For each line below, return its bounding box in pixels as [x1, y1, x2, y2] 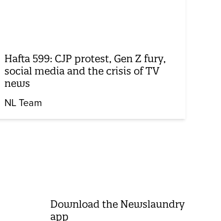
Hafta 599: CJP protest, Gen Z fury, [4, 52, 166, 65]
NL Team [4, 97, 42, 109]
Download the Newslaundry [50, 197, 185, 210]
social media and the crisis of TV [4, 64, 160, 77]
